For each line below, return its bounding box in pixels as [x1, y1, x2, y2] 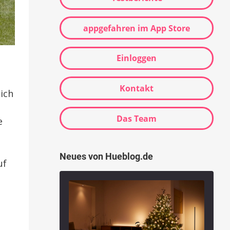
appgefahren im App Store [83, 22, 190, 34]
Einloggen [117, 52, 157, 64]
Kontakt [120, 83, 154, 94]
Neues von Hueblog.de [60, 150, 153, 162]
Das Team [117, 112, 157, 124]
